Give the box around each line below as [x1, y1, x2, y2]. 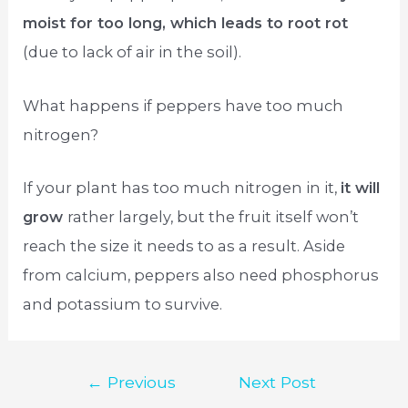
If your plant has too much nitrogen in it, [23, 178, 342, 197]
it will [341, 178, 381, 197]
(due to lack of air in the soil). [23, 43, 242, 62]
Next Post [238, 372, 316, 392]
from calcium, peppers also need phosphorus [23, 265, 380, 284]
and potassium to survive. [23, 294, 223, 313]
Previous [102, 372, 176, 392]
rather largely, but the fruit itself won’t [67, 207, 360, 226]
